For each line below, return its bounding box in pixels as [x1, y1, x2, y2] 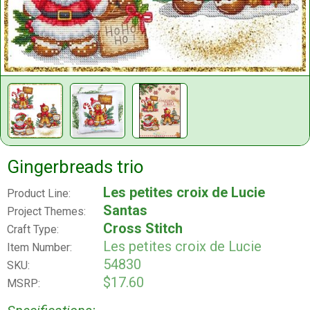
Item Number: [7, 241, 72, 255]
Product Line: [7, 187, 71, 201]
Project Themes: [7, 205, 86, 219]
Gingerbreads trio [7, 156, 144, 178]
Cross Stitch [103, 220, 183, 237]
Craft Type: [7, 223, 59, 237]
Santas [103, 202, 147, 219]
